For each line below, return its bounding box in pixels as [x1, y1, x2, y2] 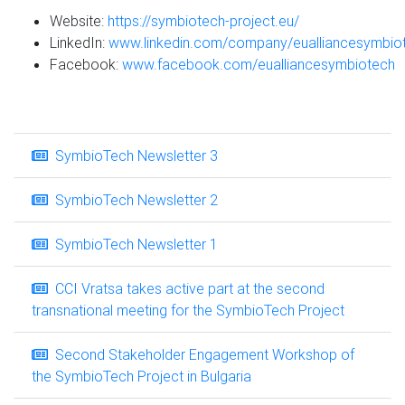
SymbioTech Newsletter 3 [48, 146, 218, 165]
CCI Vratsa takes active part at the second [48, 278, 325, 297]
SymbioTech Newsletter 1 [48, 234, 218, 253]
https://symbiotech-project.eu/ [108, 11, 299, 30]
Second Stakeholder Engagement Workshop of [48, 344, 354, 363]
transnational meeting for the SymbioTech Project [32, 300, 344, 319]
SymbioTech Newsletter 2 [48, 190, 218, 209]
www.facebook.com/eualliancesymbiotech [118, 54, 395, 73]
